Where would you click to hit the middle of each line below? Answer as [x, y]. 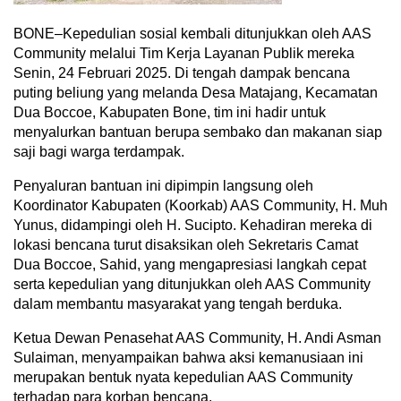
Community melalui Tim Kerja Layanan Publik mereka [184, 54]
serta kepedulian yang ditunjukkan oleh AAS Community [192, 285]
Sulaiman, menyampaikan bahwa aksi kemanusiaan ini [188, 358]
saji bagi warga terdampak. [99, 152]
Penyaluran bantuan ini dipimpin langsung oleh [163, 186]
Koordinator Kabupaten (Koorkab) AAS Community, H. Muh [200, 206]
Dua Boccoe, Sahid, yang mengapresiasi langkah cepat [190, 265]
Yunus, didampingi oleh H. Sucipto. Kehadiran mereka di [193, 226]
